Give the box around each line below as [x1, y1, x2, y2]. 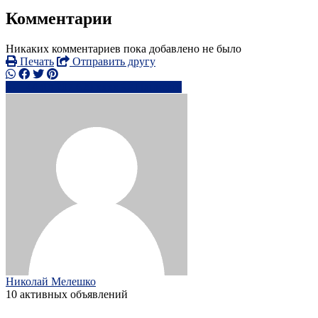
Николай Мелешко [6, 275, 96, 288]
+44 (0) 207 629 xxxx [20, 81, 119, 94]
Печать [17, 55, 54, 68]
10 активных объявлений [6, 288, 128, 301]
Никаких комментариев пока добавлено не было [6, 43, 241, 55]
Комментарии [6, 9, 112, 28]
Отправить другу [70, 55, 155, 68]
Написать [136, 81, 182, 94]
